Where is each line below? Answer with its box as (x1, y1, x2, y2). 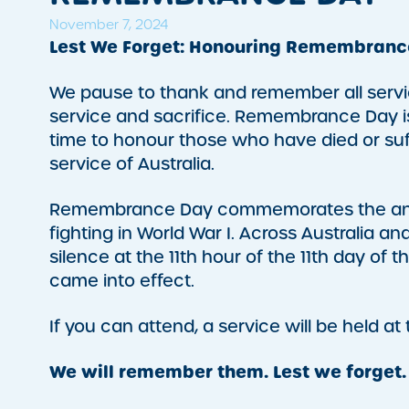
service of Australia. (48, 153, 215, 175)
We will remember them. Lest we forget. (48, 361, 406, 384)
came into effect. (48, 270, 194, 292)
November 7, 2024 (48, 16, 168, 34)
